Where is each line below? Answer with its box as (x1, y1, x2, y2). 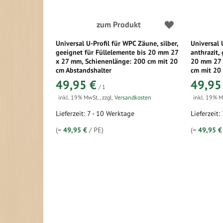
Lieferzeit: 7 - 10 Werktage (56, 109, 134, 118)
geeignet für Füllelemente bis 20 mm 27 (56, 48, 178, 57)
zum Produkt (96, 19, 141, 29)
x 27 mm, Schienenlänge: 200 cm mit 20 (56, 57, 178, 66)
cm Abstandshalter (56, 66, 111, 75)
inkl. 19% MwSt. (58, 94, 100, 101)
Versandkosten (114, 94, 151, 101)
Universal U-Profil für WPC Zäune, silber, (56, 39, 178, 48)
